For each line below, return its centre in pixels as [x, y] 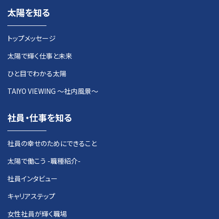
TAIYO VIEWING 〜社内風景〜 [53, 91]
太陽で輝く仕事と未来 [40, 55]
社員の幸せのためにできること [52, 143]
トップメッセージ [32, 38]
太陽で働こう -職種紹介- [44, 161]
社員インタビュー [33, 178]
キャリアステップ [31, 196]
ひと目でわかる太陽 [37, 73]
